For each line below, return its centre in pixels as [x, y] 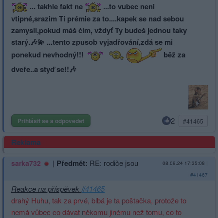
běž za [173, 55]
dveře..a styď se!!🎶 [44, 69]
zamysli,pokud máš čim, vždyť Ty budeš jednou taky [99, 30]
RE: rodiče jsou [114, 163]
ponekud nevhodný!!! [48, 55]
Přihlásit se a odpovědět [51, 121]
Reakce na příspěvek [46, 189]
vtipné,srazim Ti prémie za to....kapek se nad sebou [98, 19]
